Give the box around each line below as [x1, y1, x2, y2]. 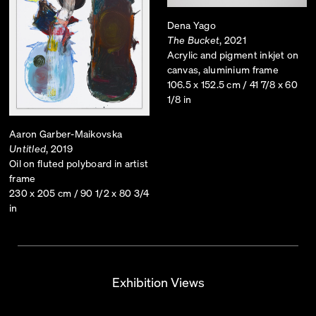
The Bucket [166, 33, 220, 47]
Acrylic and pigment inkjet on [166, 48, 299, 61]
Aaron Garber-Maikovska [9, 127, 123, 140]
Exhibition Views [111, 274, 205, 291]
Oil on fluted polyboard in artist [9, 157, 149, 170]
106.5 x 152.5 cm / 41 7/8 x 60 [166, 78, 298, 91]
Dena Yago [166, 18, 217, 32]
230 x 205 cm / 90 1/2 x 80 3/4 [9, 186, 150, 200]
